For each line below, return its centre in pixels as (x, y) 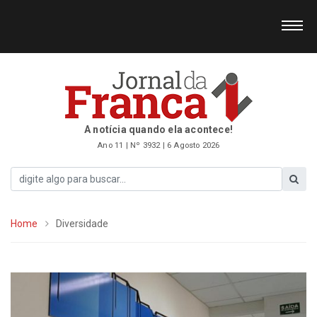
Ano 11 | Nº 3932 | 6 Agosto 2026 (158, 145)
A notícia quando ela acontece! (158, 129)
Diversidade (82, 223)
